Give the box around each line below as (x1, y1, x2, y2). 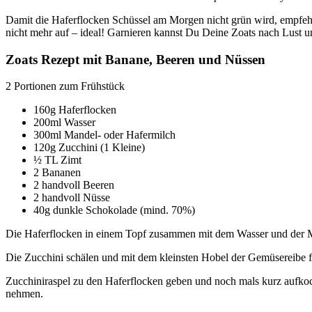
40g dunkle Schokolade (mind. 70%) (33, 204, 198, 217)
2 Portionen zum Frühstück (6, 80, 125, 93)
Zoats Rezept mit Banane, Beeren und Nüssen (6, 52, 265, 67)
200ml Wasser (33, 116, 95, 129)
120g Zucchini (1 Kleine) (33, 141, 145, 154)
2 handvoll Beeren (33, 179, 114, 192)
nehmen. (6, 288, 46, 300)
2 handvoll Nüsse (33, 192, 110, 204)
